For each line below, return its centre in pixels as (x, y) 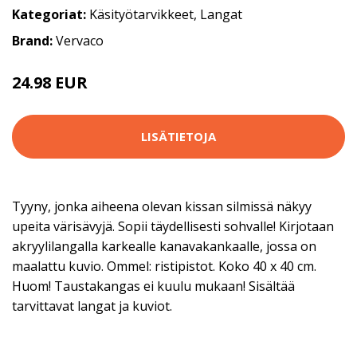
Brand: (34, 40)
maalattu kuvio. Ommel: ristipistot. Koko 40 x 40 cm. (164, 266)
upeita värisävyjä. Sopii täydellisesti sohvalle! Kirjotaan (173, 226)
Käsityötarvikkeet (141, 14)
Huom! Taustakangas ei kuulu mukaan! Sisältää (153, 286)
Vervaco (80, 40)
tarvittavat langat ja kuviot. (92, 306)
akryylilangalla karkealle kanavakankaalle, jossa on (164, 246)
